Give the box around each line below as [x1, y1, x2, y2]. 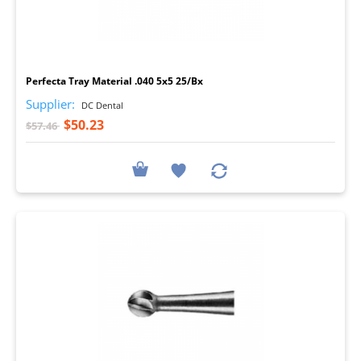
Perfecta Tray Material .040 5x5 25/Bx [26, 73, 203, 88]
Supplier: [26, 95, 75, 112]
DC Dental [79, 98, 123, 111]
